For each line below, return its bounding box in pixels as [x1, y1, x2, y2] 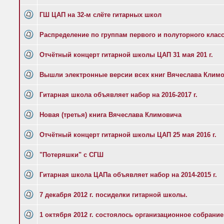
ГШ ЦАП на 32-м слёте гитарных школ [39, 11, 161, 18]
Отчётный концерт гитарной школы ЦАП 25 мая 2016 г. [39, 131, 216, 138]
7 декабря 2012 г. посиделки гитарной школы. [39, 191, 187, 198]
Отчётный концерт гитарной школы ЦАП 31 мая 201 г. [39, 51, 213, 58]
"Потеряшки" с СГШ [39, 151, 103, 158]
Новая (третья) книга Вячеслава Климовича [39, 111, 181, 118]
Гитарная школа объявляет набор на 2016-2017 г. [39, 91, 197, 98]
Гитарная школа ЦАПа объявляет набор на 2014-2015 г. [39, 171, 217, 178]
